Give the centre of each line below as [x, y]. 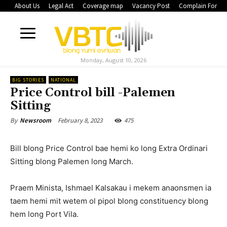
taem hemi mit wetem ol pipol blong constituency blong [109, 201]
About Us [27, 6]
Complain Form [201, 6]
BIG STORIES [28, 80]
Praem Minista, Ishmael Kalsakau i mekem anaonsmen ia [111, 188]
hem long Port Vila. [44, 214]
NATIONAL [63, 80]
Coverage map [103, 6]
